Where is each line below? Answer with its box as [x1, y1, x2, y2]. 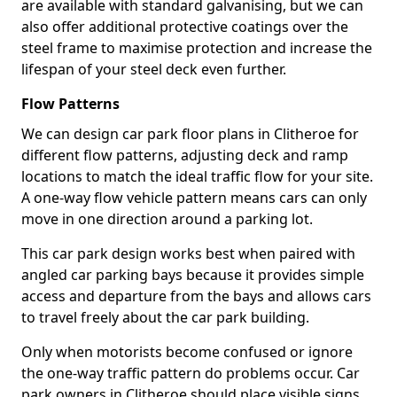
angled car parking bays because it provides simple [21, 265, 364, 284]
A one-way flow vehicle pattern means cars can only [21, 188, 367, 207]
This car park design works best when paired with [21, 244, 355, 263]
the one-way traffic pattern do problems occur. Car [21, 363, 360, 383]
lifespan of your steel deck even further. [21, 59, 286, 79]
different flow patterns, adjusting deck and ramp [21, 145, 348, 165]
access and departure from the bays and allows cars [21, 286, 371, 306]
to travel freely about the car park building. [21, 307, 309, 327]
